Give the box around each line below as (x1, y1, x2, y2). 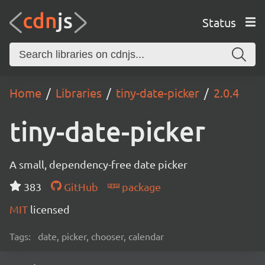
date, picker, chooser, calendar (38, 230, 164, 242)
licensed (30, 203, 70, 215)
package (119, 180, 161, 193)
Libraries (56, 85, 102, 100)
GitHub (61, 180, 98, 193)
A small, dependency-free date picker (9, 158, 188, 170)
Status (202, 14, 236, 30)
